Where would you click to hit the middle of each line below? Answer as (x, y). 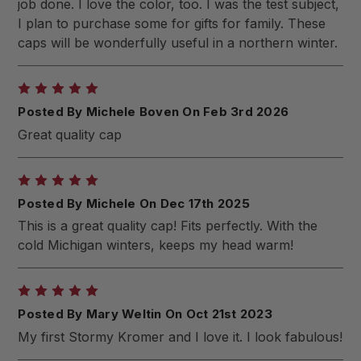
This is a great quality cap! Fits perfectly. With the (168, 226)
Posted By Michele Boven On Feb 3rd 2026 (154, 112)
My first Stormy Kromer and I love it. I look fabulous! (180, 336)
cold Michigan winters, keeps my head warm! (156, 245)
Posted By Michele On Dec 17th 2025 (134, 203)
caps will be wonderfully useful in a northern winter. (178, 43)
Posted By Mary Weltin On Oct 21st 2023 (145, 314)
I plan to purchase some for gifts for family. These (172, 24)
